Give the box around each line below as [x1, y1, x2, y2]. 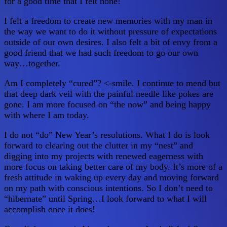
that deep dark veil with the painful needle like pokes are [4, 89, 213, 99]
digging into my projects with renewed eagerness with [4, 151, 203, 162]
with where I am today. [4, 110, 89, 121]
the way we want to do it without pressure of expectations [4, 26, 217, 37]
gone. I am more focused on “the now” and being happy [4, 99, 211, 110]
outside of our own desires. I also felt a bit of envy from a [4, 37, 217, 48]
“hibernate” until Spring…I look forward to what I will [4, 194, 207, 204]
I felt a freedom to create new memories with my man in [4, 16, 212, 26]
